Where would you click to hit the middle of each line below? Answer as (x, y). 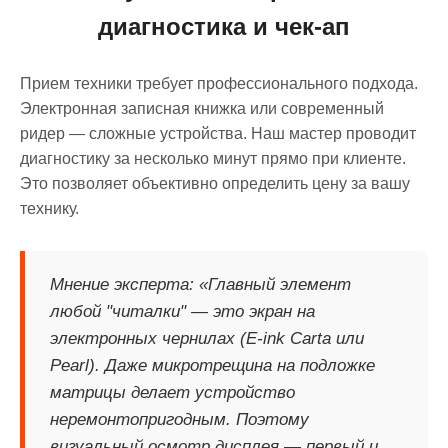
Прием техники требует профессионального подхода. (219, 83)
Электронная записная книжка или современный (202, 108)
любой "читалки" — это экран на (182, 311)
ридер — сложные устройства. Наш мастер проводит (218, 133)
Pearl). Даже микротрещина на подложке (212, 365)
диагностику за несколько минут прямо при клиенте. (213, 158)
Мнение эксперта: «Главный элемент (200, 284)
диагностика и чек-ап (224, 26)
